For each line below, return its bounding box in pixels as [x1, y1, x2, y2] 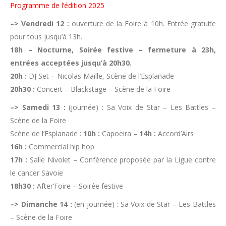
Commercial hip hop [27, 142, 94, 151]
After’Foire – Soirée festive [35, 181, 123, 191]
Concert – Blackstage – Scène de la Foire [35, 84, 171, 94]
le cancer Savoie [10, 168, 63, 178]
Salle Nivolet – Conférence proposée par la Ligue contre [27, 155, 216, 164]
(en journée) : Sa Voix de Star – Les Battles [72, 199, 216, 209]
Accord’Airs [156, 129, 194, 138]
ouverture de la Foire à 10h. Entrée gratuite [69, 19, 216, 28]
